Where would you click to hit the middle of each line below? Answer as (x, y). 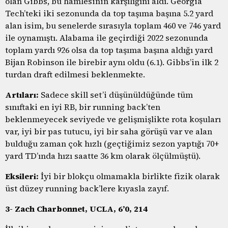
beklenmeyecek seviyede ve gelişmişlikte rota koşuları (113, 119)
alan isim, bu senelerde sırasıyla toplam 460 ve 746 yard (113, 25)
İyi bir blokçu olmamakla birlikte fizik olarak (129, 176)
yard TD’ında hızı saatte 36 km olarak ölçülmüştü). (103, 155)
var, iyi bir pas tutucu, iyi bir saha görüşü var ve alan (109, 131)
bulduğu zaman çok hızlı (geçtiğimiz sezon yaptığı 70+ (112, 143)
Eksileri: (22, 176)
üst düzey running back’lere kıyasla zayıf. (87, 188)
